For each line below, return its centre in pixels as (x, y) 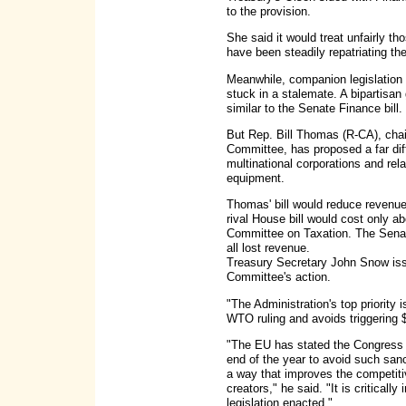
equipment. (256, 178)
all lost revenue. (268, 248)
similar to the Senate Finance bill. (314, 108)
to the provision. (269, 11)
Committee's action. (279, 277)
